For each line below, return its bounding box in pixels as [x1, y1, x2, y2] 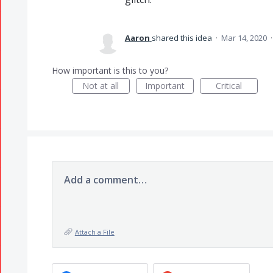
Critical [215, 80, 242, 91]
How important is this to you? [51, 65, 168, 76]
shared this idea [151, 32, 214, 43]
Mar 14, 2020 [221, 32, 267, 43]
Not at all [82, 80, 119, 91]
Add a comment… [63, 173, 147, 186]
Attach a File [74, 227, 115, 236]
